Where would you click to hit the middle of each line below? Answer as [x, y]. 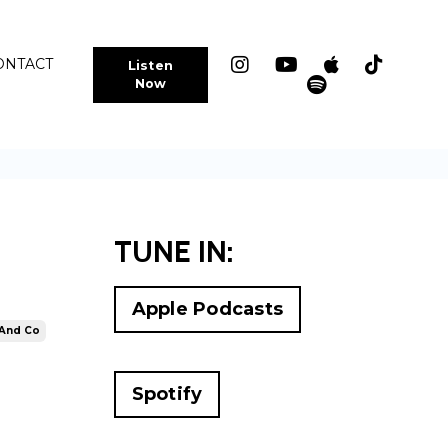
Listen [150, 65]
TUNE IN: [173, 252]
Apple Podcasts [207, 309]
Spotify [167, 394]
